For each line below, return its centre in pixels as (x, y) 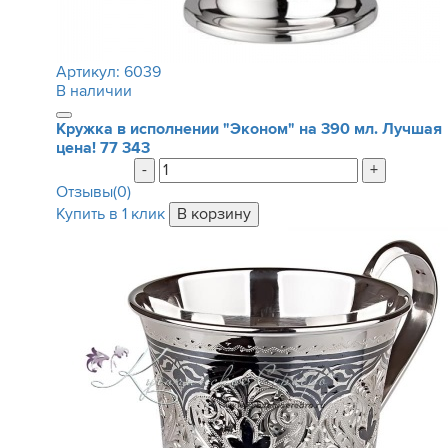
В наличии (93, 91)
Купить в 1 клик (110, 214)
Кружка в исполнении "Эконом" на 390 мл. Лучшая (248, 129)
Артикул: (89, 72)
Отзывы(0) (93, 192)
